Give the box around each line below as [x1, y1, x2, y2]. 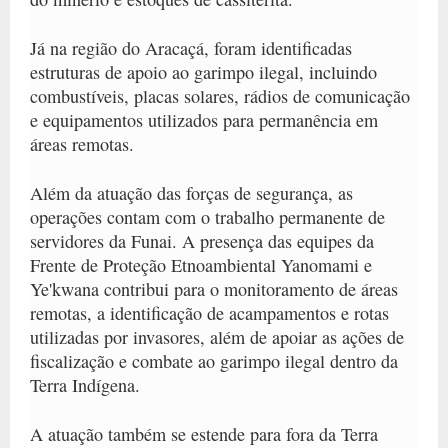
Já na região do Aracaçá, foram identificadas [30, 35, 352, 60]
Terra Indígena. [30, 372, 140, 397]
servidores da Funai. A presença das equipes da [30, 228, 374, 253]
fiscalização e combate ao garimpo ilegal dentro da [30, 348, 398, 373]
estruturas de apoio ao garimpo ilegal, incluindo [30, 59, 377, 84]
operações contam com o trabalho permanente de [30, 204, 385, 229]
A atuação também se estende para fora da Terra [30, 421, 378, 446]
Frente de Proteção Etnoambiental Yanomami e [30, 252, 372, 277]
